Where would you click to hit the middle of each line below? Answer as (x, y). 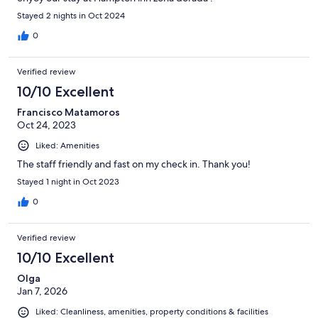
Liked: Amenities (67, 146)
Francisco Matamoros (68, 113)
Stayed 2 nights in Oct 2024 (71, 16)
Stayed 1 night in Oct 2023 (68, 182)
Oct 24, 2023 (46, 125)
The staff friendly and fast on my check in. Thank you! (134, 164)
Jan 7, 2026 (42, 291)
